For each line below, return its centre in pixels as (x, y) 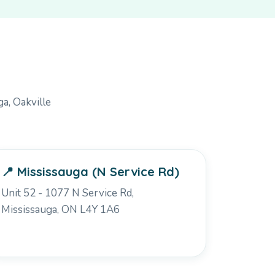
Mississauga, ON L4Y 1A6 (61, 209)
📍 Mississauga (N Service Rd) (91, 171)
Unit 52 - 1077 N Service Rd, (68, 193)
